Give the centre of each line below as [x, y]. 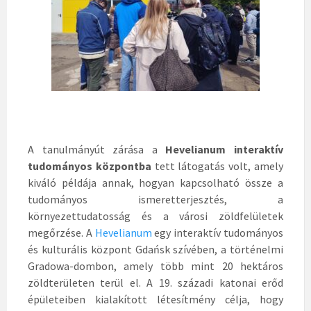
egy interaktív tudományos [218, 233]
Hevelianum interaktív [225, 150]
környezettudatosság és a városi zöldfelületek [155, 216]
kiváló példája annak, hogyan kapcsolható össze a [155, 183]
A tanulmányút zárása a [97, 150]
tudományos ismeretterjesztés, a [155, 200]
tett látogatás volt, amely [219, 166]
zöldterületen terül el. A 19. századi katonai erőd [155, 283]
